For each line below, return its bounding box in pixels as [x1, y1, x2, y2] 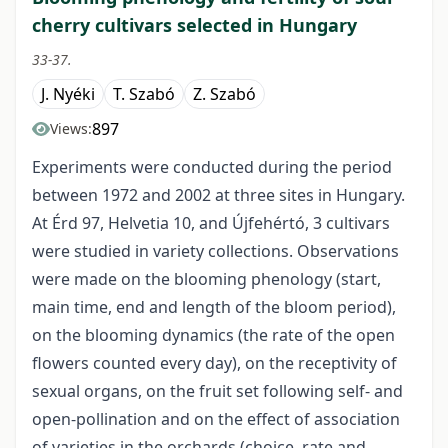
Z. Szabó [193, 83, 256, 106]
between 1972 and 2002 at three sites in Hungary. [32, 184, 405, 207]
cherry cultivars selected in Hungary [32, 13, 357, 38]
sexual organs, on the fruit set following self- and [32, 380, 403, 403]
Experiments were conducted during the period [32, 156, 392, 179]
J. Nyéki [41, 83, 95, 106]
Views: [50, 119, 92, 139]
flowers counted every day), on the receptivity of [32, 352, 397, 375]
